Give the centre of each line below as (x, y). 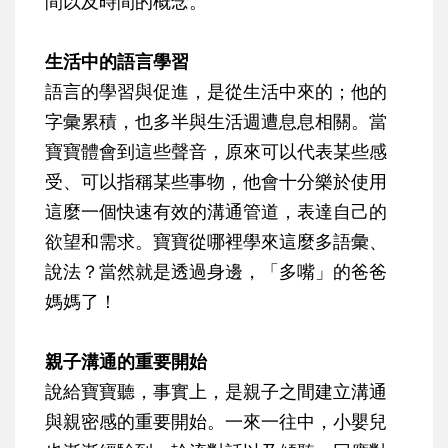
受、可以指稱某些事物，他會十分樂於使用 (216, 181)
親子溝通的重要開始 (126, 361)
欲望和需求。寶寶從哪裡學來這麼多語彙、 (216, 241)
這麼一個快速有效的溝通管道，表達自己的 (216, 211)
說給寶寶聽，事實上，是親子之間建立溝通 (216, 391)
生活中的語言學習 (117, 61)
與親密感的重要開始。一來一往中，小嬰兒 (216, 421)
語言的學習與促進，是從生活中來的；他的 (216, 91)
